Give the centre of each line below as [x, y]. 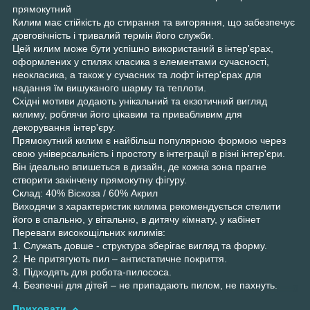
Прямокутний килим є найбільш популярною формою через [149, 140]
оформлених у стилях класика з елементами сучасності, [141, 61]
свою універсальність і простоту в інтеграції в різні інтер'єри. [149, 153]
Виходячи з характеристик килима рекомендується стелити [147, 206]
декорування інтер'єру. [64, 127]
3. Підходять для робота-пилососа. [92, 272]
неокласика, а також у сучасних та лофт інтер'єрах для [137, 74]
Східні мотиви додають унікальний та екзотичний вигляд [140, 101]
